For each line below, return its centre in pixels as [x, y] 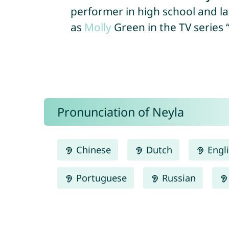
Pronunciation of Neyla [120, 112]
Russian [178, 178]
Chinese [92, 150]
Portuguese [100, 178]
